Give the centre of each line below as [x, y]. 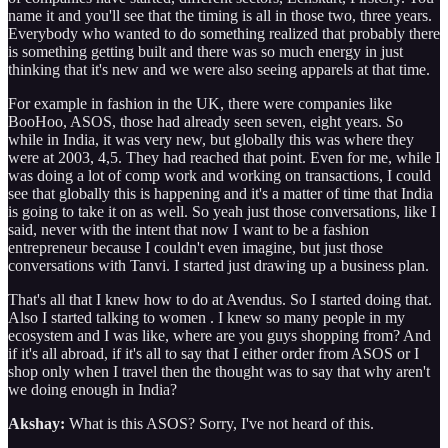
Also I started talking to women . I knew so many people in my [206, 317]
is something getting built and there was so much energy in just [205, 51]
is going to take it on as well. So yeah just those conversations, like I [222, 211]
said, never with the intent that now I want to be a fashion [188, 229]
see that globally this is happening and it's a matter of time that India [220, 193]
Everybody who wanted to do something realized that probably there [224, 33]
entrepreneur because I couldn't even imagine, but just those [195, 247]
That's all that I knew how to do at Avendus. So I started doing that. [220, 299]
